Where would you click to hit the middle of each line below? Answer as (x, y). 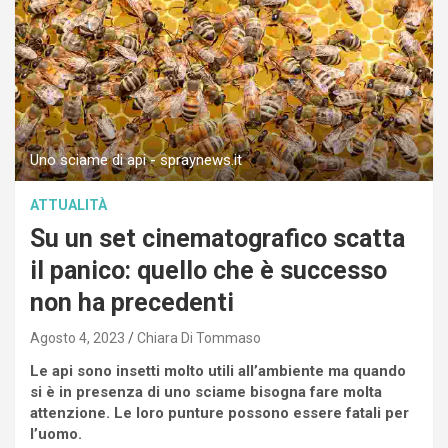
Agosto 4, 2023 (77, 338)
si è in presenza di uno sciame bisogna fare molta (206, 392)
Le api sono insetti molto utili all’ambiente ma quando (218, 371)
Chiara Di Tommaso (199, 338)
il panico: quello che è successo (208, 271)
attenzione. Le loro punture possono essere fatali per (219, 413)
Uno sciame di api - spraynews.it (136, 160)
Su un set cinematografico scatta (217, 239)
